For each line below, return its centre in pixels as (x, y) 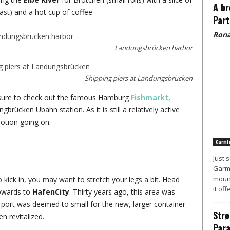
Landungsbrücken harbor (153, 48)
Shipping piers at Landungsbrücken (138, 78)
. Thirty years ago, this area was (122, 192)
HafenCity (51, 192)
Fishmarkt (149, 97)
